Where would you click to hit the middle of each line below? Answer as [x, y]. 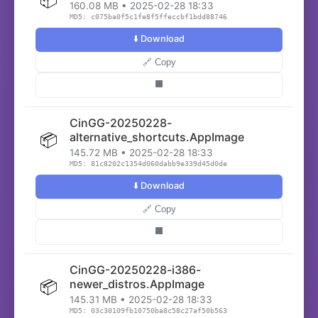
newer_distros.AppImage [137, 284]
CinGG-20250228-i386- [135, 270]
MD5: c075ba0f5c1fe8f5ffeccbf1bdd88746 [148, 17]
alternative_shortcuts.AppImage [157, 137]
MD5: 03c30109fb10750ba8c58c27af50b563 [148, 311]
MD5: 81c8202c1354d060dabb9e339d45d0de [148, 164]
